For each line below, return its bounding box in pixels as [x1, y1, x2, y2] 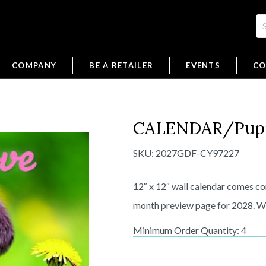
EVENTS [186, 61, 221, 70]
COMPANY [12, 61, 57, 70]
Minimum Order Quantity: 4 [133, 224, 246, 236]
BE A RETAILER [89, 61, 154, 70]
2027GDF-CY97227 [156, 147, 239, 159]
